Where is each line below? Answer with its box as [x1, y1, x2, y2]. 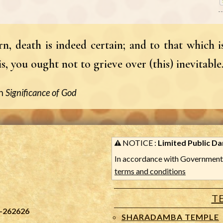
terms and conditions [114, 166, 186, 176]
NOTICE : [121, 138, 158, 148]
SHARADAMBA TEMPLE [121, 212, 219, 222]
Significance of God [5, 87, 77, 98]
